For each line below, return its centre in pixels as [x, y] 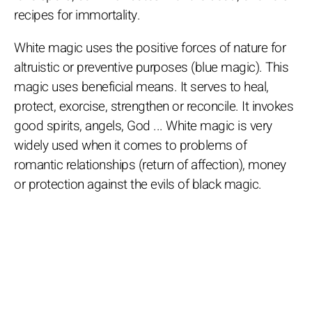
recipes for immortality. [77, 15]
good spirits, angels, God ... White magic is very [143, 126]
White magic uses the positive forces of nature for [150, 48]
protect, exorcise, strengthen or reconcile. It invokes [154, 106]
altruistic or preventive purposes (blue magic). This [151, 67]
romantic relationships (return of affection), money [150, 165]
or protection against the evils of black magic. [138, 184]
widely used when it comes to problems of [130, 145]
